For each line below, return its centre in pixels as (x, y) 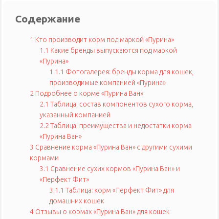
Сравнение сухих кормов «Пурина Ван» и (114, 169)
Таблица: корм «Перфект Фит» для (119, 190)
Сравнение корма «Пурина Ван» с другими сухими (113, 147)
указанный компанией (75, 115)
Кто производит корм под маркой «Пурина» (104, 40)
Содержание (48, 19)
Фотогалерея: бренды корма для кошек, (129, 72)
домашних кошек (77, 201)
